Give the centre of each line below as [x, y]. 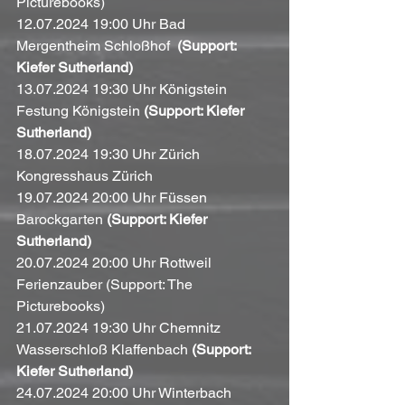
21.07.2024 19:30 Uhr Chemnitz [120, 327]
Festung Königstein [80, 110]
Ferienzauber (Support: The [106, 284]
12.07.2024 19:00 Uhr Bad [103, 24]
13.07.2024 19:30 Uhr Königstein [123, 89]
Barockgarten [61, 219]
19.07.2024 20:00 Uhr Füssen [113, 197]
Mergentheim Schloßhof [97, 45]
